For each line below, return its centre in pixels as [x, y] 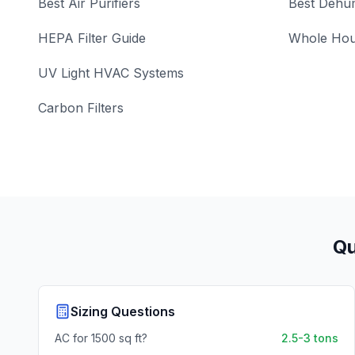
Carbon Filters [81, 108]
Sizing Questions [123, 311]
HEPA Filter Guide [92, 38]
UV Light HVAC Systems [111, 73]
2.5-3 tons [310, 338]
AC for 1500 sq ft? [101, 338]
